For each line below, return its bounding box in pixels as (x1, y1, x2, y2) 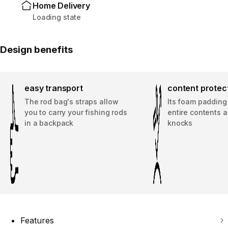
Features (20, 215, 54, 225)
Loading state (33, 12, 81, 21)
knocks (167, 118, 193, 127)
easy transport (24, 82, 83, 93)
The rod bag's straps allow (24, 97, 119, 106)
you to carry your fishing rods (24, 107, 127, 117)
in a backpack (24, 118, 74, 127)
